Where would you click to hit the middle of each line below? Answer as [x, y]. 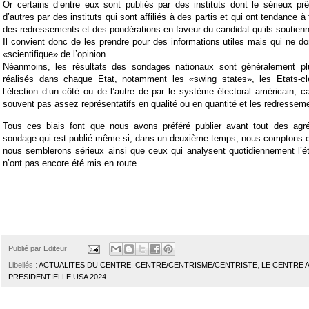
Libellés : [23, 265]
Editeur [55, 249]
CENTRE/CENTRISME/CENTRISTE [196, 265]
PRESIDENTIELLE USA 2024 [57, 277]
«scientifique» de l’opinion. [56, 54]
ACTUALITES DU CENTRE [85, 265]
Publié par [26, 249]
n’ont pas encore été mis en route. [71, 163]
